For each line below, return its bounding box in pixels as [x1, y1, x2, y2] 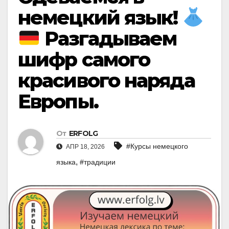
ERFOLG [68, 128, 98, 138]
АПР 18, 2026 [64, 143, 105, 150]
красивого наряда [18, 68, 195, 93]
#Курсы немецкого [126, 142, 188, 150]
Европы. [18, 89, 98, 114]
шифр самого [18, 48, 150, 72]
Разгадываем [40, 27, 177, 51]
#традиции [80, 157, 116, 166]
